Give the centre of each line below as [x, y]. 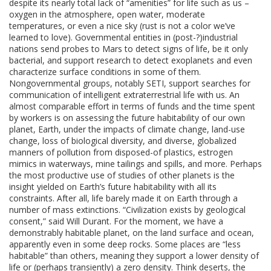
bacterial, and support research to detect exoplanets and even [131, 60]
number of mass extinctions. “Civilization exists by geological [127, 210]
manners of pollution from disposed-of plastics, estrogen [121, 152]
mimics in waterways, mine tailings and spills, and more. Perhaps [135, 164]
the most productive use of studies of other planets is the [122, 175]
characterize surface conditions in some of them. [105, 72]
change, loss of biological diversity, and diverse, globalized [123, 141]
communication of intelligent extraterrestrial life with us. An [124, 95]
